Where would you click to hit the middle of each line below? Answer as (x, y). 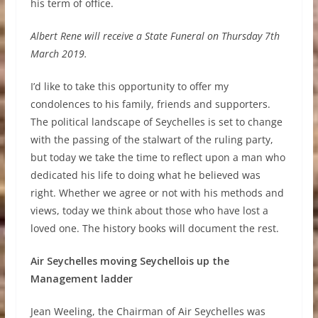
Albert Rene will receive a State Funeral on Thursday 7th (155, 36)
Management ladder (81, 279)
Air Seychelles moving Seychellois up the (130, 261)
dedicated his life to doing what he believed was (145, 175)
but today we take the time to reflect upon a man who (158, 157)
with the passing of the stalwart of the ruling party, (152, 139)
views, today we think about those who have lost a (149, 210)
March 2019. (59, 54)
